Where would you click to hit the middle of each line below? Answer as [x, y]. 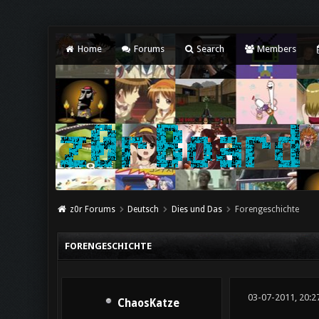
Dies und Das [197, 209]
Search [210, 49]
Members [275, 49]
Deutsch [143, 209]
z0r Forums [92, 209]
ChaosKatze [148, 304]
